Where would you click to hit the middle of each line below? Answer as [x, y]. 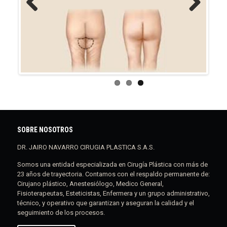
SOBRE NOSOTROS [45, 130]
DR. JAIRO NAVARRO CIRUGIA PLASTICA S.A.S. [86, 147]
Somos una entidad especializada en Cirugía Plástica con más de [112, 165]
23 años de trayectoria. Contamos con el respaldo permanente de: [113, 174]
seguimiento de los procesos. [61, 213]
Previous [39, 18]
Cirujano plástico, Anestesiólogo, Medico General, [90, 184]
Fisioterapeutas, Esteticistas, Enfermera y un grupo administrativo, [113, 194]
